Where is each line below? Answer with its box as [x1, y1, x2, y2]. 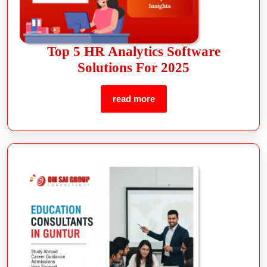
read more [112, 94, 155, 104]
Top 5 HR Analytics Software [46, 44, 221, 60]
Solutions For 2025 [77, 60, 190, 76]
